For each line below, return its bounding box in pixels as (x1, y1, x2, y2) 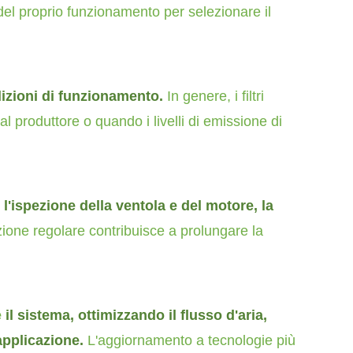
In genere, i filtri (167, 88, 264, 104)
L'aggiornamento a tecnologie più (87, 333, 295, 348)
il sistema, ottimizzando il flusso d (2, 307, 235, 323)
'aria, (235, 307, 267, 323)
